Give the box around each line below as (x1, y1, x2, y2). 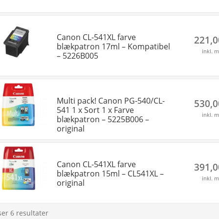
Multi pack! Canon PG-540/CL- (56, 95, 165, 106)
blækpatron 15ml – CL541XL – (56, 168, 164, 179)
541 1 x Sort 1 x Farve (56, 104, 134, 115)
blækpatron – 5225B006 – (56, 113, 149, 125)
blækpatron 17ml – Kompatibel (56, 41, 170, 52)
